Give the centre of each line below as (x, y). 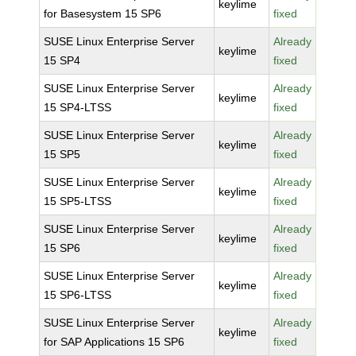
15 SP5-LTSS (78, 201)
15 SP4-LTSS (78, 107)
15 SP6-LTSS (78, 295)
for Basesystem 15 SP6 (103, 14)
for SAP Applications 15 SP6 (114, 342)
